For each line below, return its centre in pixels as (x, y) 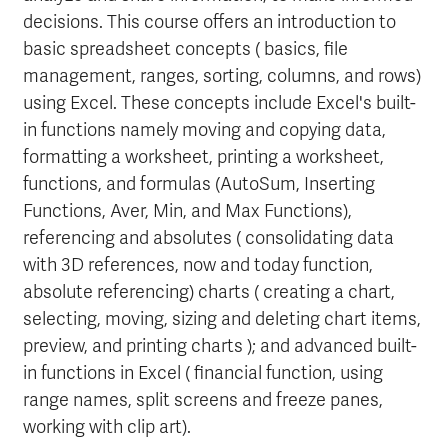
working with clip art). (107, 427)
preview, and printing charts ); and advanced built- (220, 346)
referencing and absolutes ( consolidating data (208, 238)
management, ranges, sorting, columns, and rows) (222, 76)
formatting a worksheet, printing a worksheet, (203, 157)
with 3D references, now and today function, (198, 265)
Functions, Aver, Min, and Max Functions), (187, 211)
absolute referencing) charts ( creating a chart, (209, 292)
